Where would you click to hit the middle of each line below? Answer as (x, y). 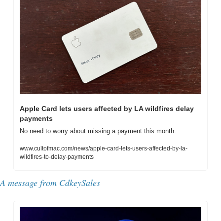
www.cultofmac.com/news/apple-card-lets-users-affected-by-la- (104, 148)
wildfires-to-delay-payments (57, 157)
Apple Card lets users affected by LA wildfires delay (107, 108)
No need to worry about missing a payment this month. (98, 131)
